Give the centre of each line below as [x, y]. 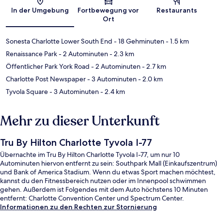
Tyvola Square [27, 92]
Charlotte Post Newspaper [46, 79]
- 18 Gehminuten [138, 41]
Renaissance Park [31, 54]
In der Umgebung [40, 10]
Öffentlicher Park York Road [48, 67]
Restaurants [177, 10]
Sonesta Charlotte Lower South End [59, 41]
